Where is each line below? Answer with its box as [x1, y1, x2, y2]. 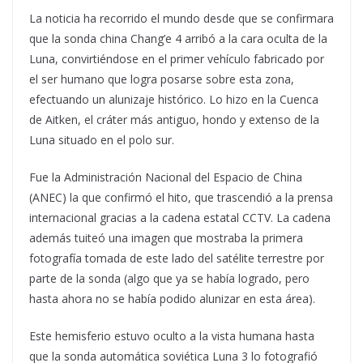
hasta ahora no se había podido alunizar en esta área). [29, 291, 315, 306]
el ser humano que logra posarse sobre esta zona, [29, 71, 294, 87]
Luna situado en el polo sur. [29, 132, 174, 147]
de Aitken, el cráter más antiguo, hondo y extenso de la [29, 112, 319, 127]
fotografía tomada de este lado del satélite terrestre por [29, 250, 324, 266]
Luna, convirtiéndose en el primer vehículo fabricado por [29, 51, 324, 66]
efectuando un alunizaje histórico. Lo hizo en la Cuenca [29, 92, 318, 107]
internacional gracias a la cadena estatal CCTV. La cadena [29, 210, 331, 225]
